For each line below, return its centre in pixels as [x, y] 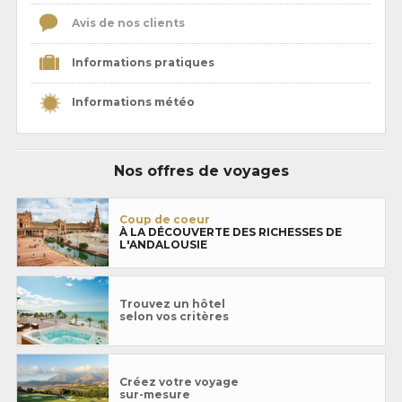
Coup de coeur [165, 219]
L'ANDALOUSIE [163, 244]
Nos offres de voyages [201, 170]
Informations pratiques [142, 62]
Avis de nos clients [127, 23]
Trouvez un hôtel [172, 303]
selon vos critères [174, 316]
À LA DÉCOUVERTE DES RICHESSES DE [231, 232]
